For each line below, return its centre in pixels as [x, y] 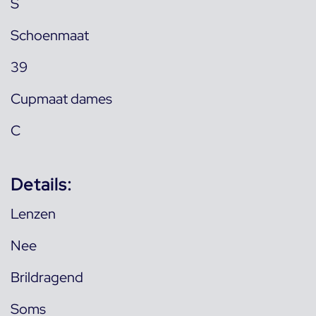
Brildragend [47, 277]
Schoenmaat [50, 35]
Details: [41, 184]
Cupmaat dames [61, 99]
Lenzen [33, 214]
